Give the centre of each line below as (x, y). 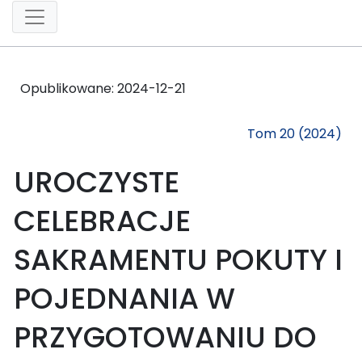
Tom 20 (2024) (295, 133)
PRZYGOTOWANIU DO (165, 337)
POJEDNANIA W (124, 298)
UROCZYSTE (97, 182)
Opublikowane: (69, 88)
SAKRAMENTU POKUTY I (178, 259)
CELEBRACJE (102, 221)
